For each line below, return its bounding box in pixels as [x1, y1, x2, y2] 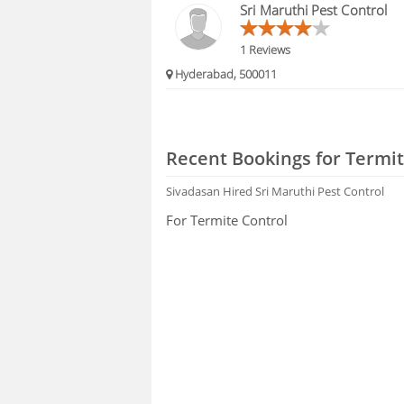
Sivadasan [166, 182, 224, 199]
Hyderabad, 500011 [172, 66, 278, 83]
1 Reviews [240, 41, 291, 58]
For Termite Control [166, 210, 289, 229]
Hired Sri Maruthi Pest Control [223, 182, 385, 199]
